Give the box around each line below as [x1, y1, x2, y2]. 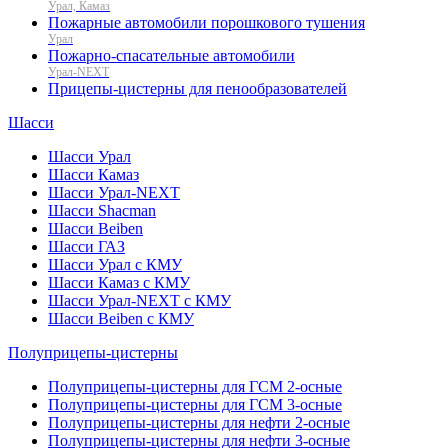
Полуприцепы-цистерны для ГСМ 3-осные [48, 395, 342, 413]
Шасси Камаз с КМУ [48, 273, 190, 291]
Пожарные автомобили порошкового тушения [48, 13, 365, 31]
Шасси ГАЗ [48, 237, 125, 255]
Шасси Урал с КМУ [48, 255, 182, 273]
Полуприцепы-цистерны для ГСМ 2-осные [48, 377, 342, 395]
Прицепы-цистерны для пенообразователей [48, 79, 347, 97]
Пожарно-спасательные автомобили [48, 46, 295, 64]
